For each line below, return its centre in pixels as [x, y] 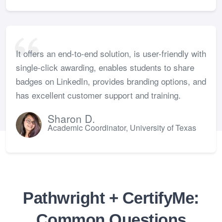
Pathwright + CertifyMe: [111, 198]
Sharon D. [71, 118]
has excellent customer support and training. [98, 95]
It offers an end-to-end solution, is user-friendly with [111, 53]
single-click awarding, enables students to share [105, 67]
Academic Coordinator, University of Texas [122, 127]
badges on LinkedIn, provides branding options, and [111, 81]
